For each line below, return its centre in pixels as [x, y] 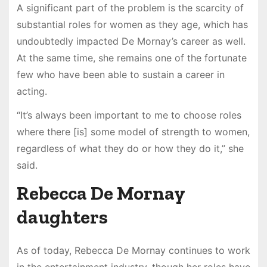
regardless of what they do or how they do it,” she [130, 149]
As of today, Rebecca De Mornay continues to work [133, 251]
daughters [62, 217]
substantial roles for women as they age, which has [132, 24]
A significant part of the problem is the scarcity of [130, 7]
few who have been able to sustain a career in [120, 74]
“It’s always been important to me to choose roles [129, 115]
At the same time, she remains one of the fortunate [131, 58]
